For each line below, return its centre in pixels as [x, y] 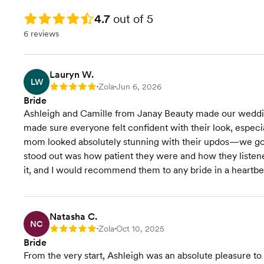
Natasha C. [73, 217]
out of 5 [132, 19]
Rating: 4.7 [43, 17]
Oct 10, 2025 [140, 229]
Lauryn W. [72, 75]
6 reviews [41, 34]
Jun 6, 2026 [139, 87]
